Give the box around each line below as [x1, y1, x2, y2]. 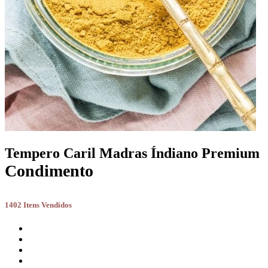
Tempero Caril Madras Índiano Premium [5, 145, 260, 162]
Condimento [5, 162, 93, 181]
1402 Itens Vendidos [5, 200, 72, 209]
